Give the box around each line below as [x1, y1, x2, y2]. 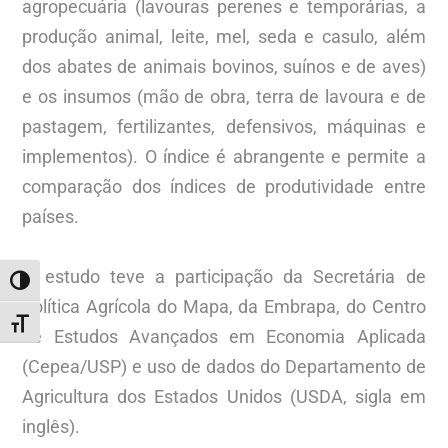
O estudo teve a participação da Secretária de [22, 265, 426, 287]
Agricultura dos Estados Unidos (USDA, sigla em [22, 385, 426, 407]
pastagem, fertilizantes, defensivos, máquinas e [22, 115, 426, 137]
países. [22, 205, 80, 227]
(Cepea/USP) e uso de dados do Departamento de [22, 355, 426, 377]
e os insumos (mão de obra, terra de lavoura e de [22, 85, 426, 107]
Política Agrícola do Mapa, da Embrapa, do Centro [22, 295, 426, 317]
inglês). [22, 415, 81, 437]
